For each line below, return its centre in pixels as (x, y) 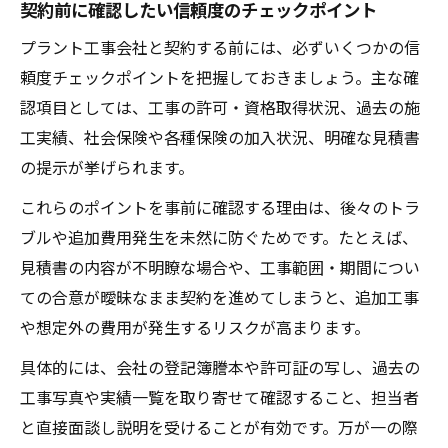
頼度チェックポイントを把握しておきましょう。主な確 (219, 76)
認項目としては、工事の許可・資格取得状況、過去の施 (220, 106)
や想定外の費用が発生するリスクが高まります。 (195, 326)
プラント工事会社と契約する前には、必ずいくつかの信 (220, 46)
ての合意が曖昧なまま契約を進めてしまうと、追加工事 (219, 296)
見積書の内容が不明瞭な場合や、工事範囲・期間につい (220, 266)
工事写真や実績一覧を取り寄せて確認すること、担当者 (219, 396)
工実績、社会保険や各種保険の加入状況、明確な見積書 (220, 136)
